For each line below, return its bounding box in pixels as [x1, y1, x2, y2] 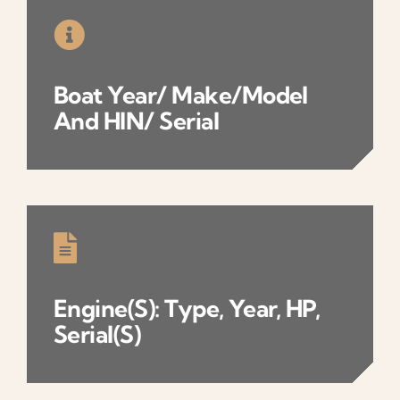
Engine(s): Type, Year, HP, [54, 294, 321, 324]
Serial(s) [54, 320, 141, 350]
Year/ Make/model [107, 80, 308, 111]
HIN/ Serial [103, 106, 220, 137]
